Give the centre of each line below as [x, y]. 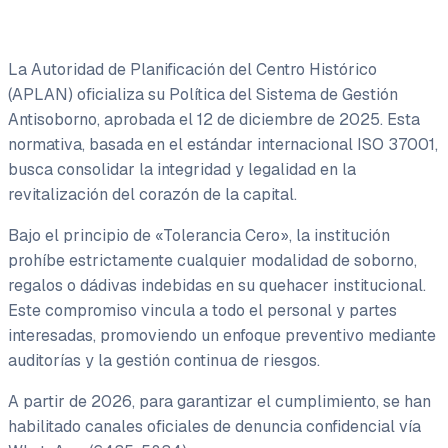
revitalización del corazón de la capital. [152, 194]
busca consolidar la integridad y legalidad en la [182, 169]
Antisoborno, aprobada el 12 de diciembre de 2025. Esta [214, 119]
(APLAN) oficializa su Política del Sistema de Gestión [203, 94]
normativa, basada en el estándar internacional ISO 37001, [223, 144]
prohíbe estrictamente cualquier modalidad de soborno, [212, 260]
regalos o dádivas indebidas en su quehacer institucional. [217, 285]
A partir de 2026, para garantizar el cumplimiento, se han [219, 401]
